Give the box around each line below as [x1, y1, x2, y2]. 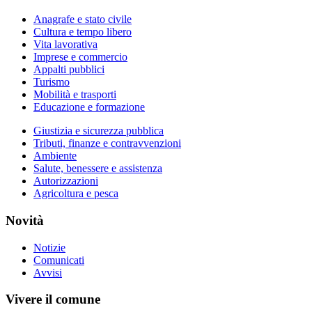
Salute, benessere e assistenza [33, 162, 162, 175]
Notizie [33, 241, 65, 253]
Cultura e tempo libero [33, 26, 132, 38]
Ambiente [33, 150, 77, 162]
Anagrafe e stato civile [33, 13, 132, 26]
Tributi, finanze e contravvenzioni [33, 137, 181, 150]
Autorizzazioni [33, 175, 98, 187]
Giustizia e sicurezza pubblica [33, 125, 164, 137]
